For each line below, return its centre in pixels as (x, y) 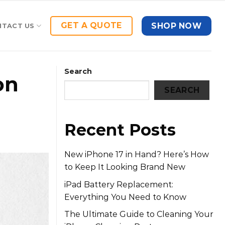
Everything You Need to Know (125, 197)
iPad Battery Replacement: (119, 184)
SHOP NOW (177, 26)
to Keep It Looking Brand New (125, 167)
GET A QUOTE (91, 25)
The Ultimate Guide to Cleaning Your (139, 214)
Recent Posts (120, 130)
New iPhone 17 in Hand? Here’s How (137, 155)
